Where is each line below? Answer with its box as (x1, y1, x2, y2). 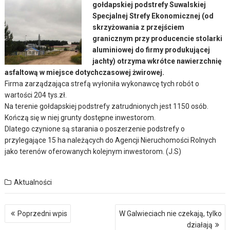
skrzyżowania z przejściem (92, 23, 185, 31)
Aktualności (14, 178, 52, 186)
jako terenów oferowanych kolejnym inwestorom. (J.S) (5, 147, 182, 156)
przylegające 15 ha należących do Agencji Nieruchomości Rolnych (5, 136, 217, 144)
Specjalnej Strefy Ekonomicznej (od (92, 11, 214, 20)
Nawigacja (4, 202, 53, 215)
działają (186, 220, 213, 229)
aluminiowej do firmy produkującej (92, 45, 210, 54)
